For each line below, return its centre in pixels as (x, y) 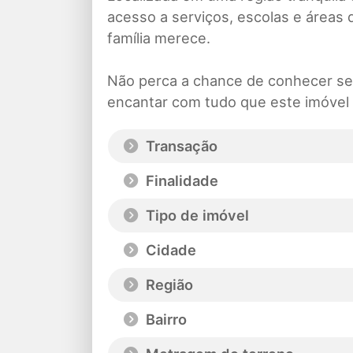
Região (167, 285)
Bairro (164, 320)
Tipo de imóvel (195, 216)
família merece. (159, 38)
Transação (180, 146)
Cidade (169, 250)
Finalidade (180, 181)
